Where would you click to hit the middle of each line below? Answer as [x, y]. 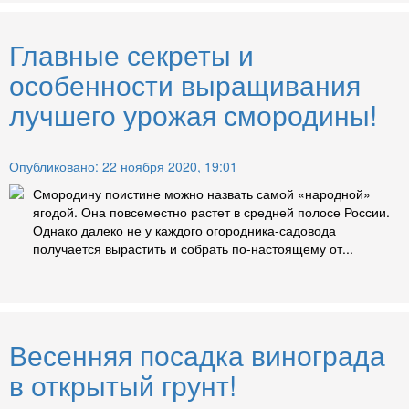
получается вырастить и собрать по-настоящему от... [193, 249]
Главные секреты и [131, 55]
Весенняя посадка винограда [197, 355]
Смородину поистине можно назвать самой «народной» [202, 194]
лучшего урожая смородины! [193, 115]
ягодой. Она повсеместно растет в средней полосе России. [211, 212]
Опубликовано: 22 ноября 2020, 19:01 [123, 167]
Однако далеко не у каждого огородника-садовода [184, 231]
